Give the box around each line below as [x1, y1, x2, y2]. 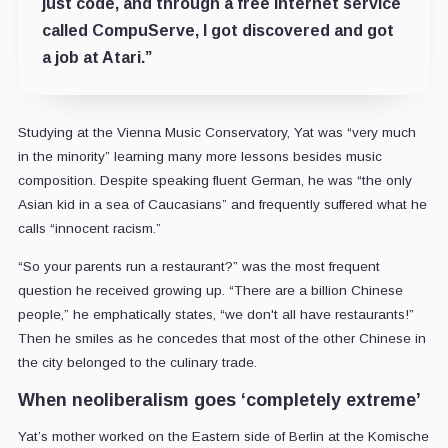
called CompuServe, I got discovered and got [41, 22, 394, 40]
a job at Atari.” [41, 49, 152, 67]
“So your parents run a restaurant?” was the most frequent [17, 259, 380, 275]
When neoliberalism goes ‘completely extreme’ [17, 390, 421, 411]
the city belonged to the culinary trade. [17, 355, 257, 371]
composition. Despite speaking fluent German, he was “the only [17, 173, 412, 189]
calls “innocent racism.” [17, 221, 161, 237]
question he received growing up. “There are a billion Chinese [17, 283, 403, 299]
